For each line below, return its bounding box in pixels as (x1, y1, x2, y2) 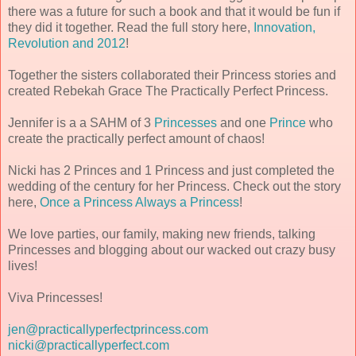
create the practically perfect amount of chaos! (8, 131, 265, 145)
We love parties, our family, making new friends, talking (8, 226, 315, 241)
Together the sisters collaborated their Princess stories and (8, 68, 336, 82)
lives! (8, 258, 37, 273)
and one (217, 115, 269, 130)
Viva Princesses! (8, 290, 103, 304)
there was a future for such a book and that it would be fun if (8, 4, 340, 18)
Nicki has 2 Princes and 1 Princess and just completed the (8, 163, 335, 177)
